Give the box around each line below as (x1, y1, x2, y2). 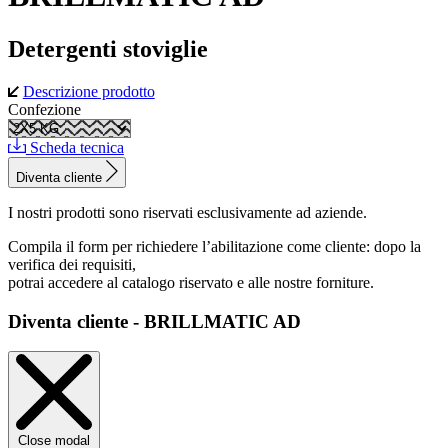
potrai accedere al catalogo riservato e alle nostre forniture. (8, 273, 374, 291)
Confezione (8, 100, 81, 118)
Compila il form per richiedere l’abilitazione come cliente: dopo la (8, 237, 421, 255)
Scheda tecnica (25, 138, 124, 156)
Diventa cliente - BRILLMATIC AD (8, 310, 301, 332)
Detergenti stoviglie (8, 35, 208, 62)
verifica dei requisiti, (8, 255, 136, 273)
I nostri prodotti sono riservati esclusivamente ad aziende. (8, 203, 367, 221)
